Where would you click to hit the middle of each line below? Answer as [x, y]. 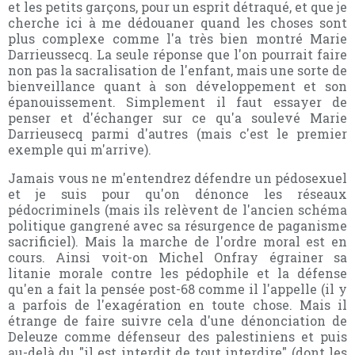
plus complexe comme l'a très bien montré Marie [177, 38]
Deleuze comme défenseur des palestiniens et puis [177, 336]
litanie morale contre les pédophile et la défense [177, 273]
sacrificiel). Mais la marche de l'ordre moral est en [177, 241]
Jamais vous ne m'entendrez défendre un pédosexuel [177, 177]
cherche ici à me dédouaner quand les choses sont [177, 22]
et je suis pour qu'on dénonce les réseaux [177, 193]
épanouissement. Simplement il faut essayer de [177, 101]
